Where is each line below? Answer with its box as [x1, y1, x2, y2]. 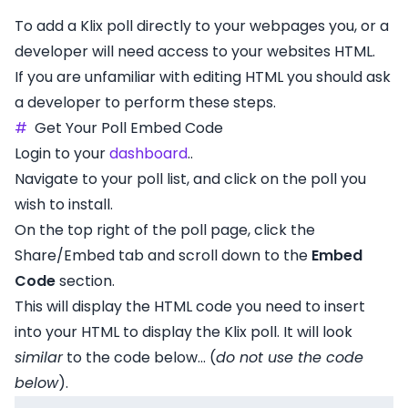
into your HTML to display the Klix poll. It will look [15, 321, 352, 342]
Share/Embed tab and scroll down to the [15, 245, 311, 266]
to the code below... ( [63, 347, 216, 368]
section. [56, 270, 115, 291]
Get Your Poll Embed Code [35, 117, 223, 138]
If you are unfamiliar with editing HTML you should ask [15, 66, 391, 87]
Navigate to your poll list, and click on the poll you [15, 168, 366, 189]
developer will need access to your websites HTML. [15, 41, 375, 62]
